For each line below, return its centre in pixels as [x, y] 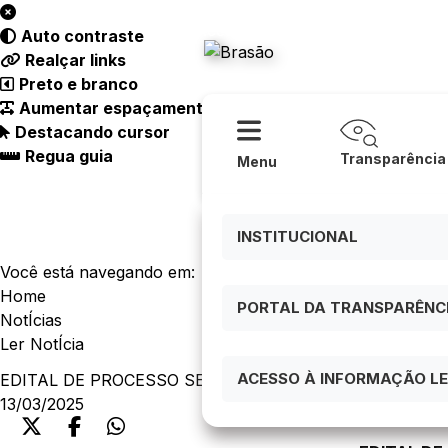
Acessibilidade [244, 29]
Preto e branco [78, 84]
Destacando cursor [92, 132]
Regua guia [69, 156]
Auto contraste [82, 36]
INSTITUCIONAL [297, 237]
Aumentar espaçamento [116, 108]
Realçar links [75, 60]
